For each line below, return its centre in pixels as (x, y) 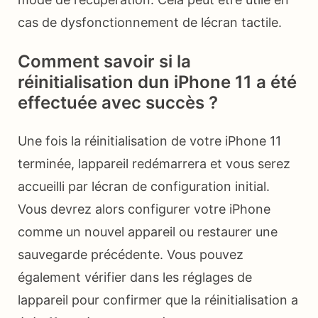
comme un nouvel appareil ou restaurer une (148, 232)
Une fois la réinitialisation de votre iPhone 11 (149, 141)
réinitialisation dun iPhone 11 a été (157, 82)
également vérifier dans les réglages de (135, 278)
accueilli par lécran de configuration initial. (144, 187)
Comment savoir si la (104, 62)
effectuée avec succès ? (118, 103)
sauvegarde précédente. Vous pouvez (131, 255)
